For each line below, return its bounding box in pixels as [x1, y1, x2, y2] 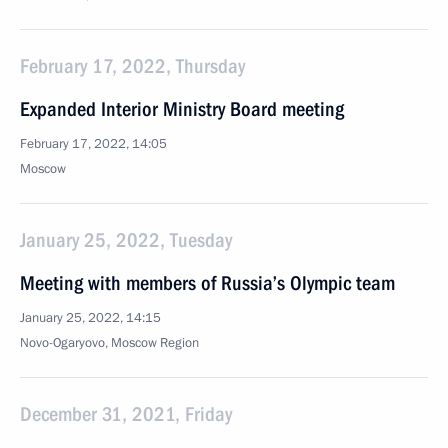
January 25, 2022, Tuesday [20, 228, 232, 252]
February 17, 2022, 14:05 [20, 135, 167, 153]
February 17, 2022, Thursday [20, 54, 245, 78]
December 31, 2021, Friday [20, 402, 232, 426]
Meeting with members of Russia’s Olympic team [20, 271, 395, 295]
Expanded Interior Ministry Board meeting [20, 97, 344, 121]
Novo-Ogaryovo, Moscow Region [20, 334, 199, 352]
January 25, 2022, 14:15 [20, 309, 161, 327]
